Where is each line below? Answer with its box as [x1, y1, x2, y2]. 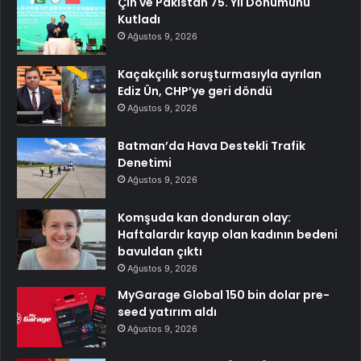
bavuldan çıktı [118, 243, 202, 260]
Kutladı [118, 11, 160, 28]
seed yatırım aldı [118, 304, 217, 321]
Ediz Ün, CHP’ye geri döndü [118, 83, 272, 100]
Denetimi [118, 155, 172, 172]
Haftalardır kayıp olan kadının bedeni [118, 226, 338, 243]
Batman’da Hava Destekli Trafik [118, 138, 305, 155]
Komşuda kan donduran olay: [118, 210, 291, 226]
